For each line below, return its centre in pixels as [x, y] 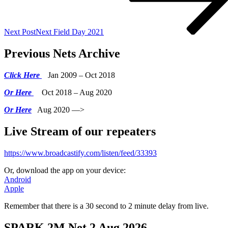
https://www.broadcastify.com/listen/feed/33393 [80, 153]
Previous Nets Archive [62, 53]
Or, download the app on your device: [65, 170]
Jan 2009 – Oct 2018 [78, 75]
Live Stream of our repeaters [80, 131]
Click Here [23, 75]
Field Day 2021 [79, 32]
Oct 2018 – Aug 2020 [73, 92]
